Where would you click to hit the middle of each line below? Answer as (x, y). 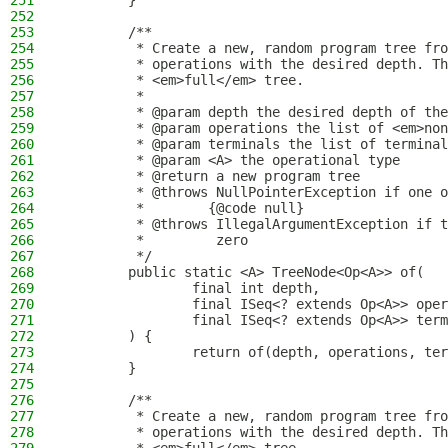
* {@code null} (184, 208)
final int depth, (192, 288)
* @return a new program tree (212, 176)
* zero (156, 240)
